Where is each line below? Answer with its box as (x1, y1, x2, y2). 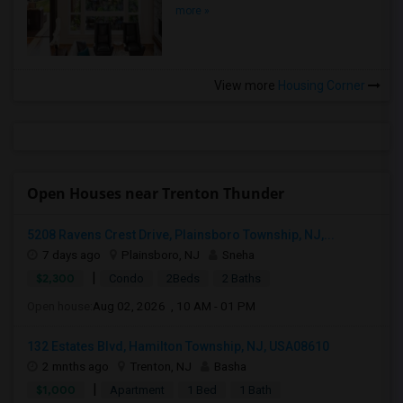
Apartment (110, 383, 165, 397)
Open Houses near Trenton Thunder (27, 184, 284, 203)
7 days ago (42, 247, 101, 262)
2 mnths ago (42, 359, 109, 373)
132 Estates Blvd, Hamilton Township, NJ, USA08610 (27, 339, 329, 354)
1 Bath (239, 383, 272, 397)
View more (214, 78, 275, 93)
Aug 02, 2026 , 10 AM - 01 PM (93, 299, 255, 313)
